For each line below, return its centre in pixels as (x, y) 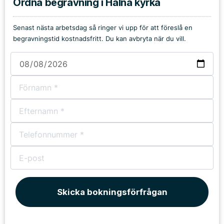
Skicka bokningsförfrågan (112, 192)
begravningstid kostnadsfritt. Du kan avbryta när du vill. (99, 39)
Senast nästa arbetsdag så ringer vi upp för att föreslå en (103, 28)
